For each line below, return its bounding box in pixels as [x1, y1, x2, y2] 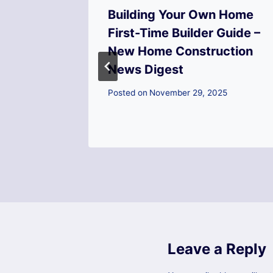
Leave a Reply [168, 240, 266, 258]
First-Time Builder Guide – [108, 25, 260, 40]
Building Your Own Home [108, 7, 253, 22]
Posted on [108, 88, 147, 98]
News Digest [108, 62, 183, 77]
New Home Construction [108, 43, 253, 58]
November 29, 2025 [149, 88, 228, 98]
